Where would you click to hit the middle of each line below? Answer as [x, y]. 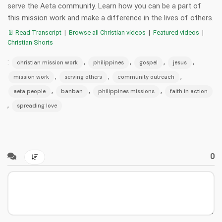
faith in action [189, 91]
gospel [148, 63]
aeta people [29, 91]
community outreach [146, 77]
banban [72, 91]
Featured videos [176, 33]
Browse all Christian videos [107, 33]
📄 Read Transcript [34, 33]
